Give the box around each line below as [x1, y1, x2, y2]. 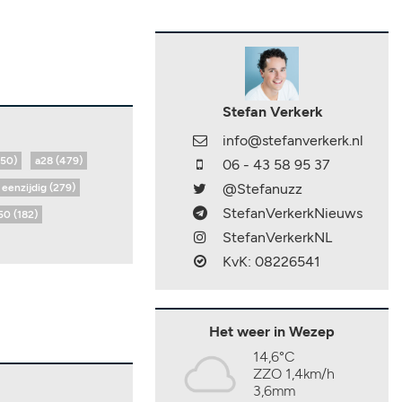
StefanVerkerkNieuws [223, 205, 363, 222]
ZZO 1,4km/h [253, 365, 335, 382]
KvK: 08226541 [223, 253, 320, 270]
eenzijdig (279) [2, 180, 75, 194]
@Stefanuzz [223, 180, 302, 197]
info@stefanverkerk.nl [223, 132, 363, 149]
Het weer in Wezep [209, 323, 335, 340]
